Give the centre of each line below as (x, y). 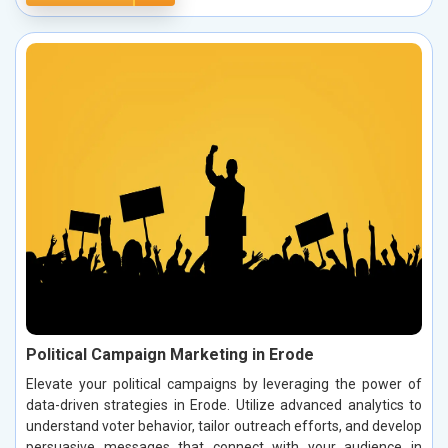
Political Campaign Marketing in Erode (170, 354)
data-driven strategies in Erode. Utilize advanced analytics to (224, 404)
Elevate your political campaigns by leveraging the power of (224, 383)
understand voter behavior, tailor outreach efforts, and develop (224, 425)
